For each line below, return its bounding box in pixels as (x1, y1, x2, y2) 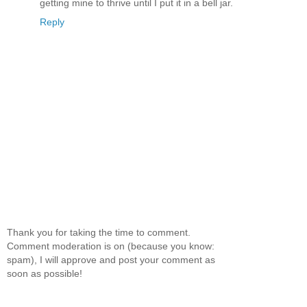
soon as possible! (7, 268, 82, 280)
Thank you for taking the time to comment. (7, 227, 191, 238)
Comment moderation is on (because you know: (7, 241, 214, 252)
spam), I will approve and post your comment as (7, 254, 215, 266)
